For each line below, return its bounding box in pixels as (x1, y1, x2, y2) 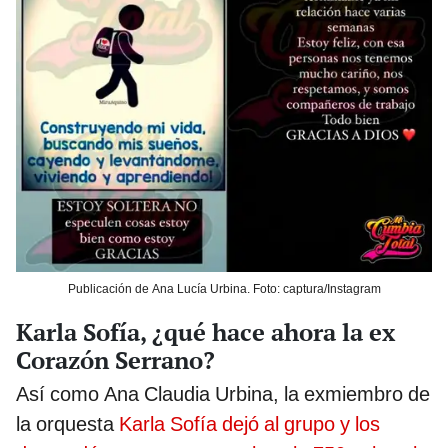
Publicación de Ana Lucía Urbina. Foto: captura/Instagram (67, 282, 381, 297)
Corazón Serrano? (16, 344, 215, 377)
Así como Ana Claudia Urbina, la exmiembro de (16, 382, 430, 407)
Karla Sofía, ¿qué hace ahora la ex (16, 316, 395, 349)
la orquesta (16, 412, 119, 437)
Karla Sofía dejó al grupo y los (119, 412, 380, 437)
